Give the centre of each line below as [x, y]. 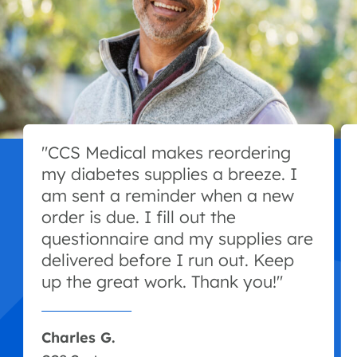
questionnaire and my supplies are [177, 239]
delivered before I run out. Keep [167, 260]
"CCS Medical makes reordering [166, 153]
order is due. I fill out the [138, 217]
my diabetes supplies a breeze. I [169, 174]
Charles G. [78, 337]
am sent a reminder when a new [167, 196]
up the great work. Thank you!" [162, 282]
